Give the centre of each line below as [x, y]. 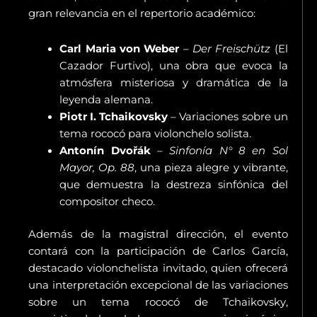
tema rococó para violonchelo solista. [156, 133]
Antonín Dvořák [105, 150]
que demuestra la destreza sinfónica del [174, 184]
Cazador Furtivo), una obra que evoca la [174, 65]
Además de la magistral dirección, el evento [158, 234]
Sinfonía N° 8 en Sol [229, 150]
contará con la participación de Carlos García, [158, 251]
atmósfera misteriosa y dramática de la [174, 82]
